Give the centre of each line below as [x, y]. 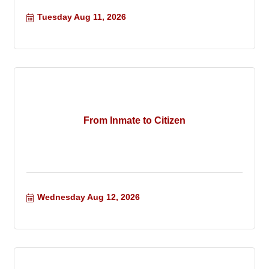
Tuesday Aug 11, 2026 [81, 17]
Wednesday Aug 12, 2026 [88, 197]
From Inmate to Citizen [134, 120]
